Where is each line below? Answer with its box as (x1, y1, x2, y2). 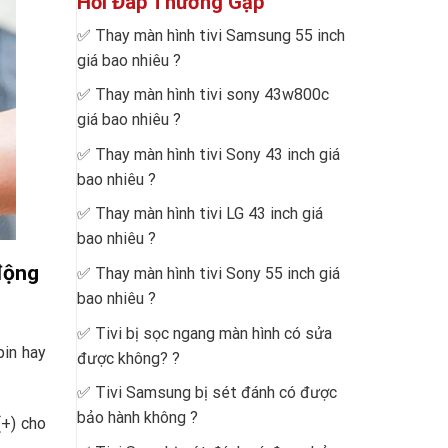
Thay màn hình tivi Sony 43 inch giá (95, 144, 340, 164)
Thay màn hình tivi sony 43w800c (95, 85, 329, 105)
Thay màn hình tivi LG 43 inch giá (95, 204, 323, 224)
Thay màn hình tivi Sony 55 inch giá (95, 264, 340, 284)
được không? (77, 348, 168, 368)
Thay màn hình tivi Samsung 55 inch (95, 25, 345, 45)
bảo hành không (77, 408, 186, 428)
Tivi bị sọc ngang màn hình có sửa (95, 323, 332, 343)
